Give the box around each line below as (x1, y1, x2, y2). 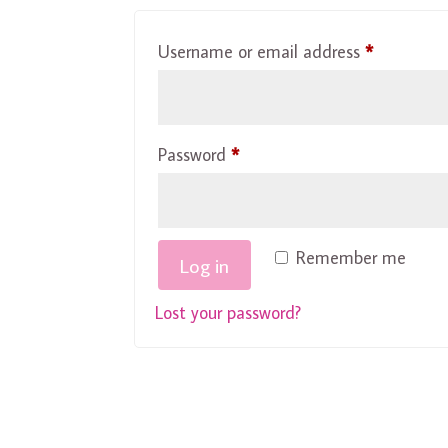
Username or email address (158, 39, 366, 63)
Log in (180, 251, 230, 278)
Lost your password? (155, 300, 302, 324)
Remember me (296, 245, 407, 269)
